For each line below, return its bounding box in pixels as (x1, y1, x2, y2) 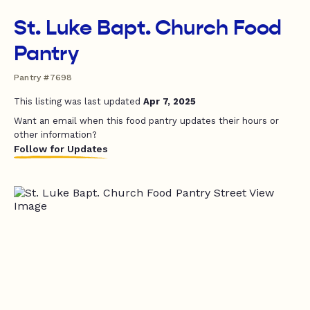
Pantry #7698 (14, 73, 73, 82)
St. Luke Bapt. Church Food (14, 15, 282, 40)
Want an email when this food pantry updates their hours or (14, 116, 279, 126)
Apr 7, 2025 (143, 96, 196, 107)
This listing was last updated (14, 96, 143, 107)
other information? (14, 129, 97, 140)
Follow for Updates (14, 143, 108, 154)
